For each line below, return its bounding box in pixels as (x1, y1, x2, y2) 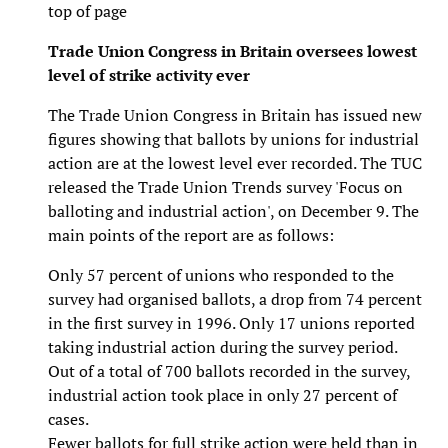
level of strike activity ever (48, 63, 250, 86)
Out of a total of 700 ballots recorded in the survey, (48, 359, 410, 382)
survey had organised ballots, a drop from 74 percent (48, 287, 422, 310)
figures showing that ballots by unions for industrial (48, 127, 419, 150)
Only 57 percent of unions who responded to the (48, 263, 394, 286)
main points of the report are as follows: (48, 223, 334, 246)
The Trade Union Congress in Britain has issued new (48, 103, 422, 126)
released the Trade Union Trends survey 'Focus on (48, 175, 403, 198)
